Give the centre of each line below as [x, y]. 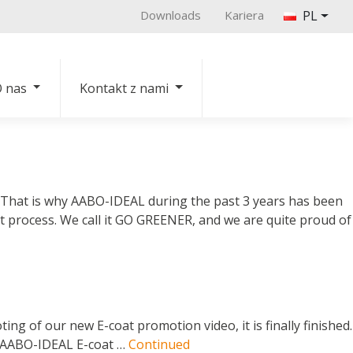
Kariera [245, 15]
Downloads [171, 15]
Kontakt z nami [124, 89]
